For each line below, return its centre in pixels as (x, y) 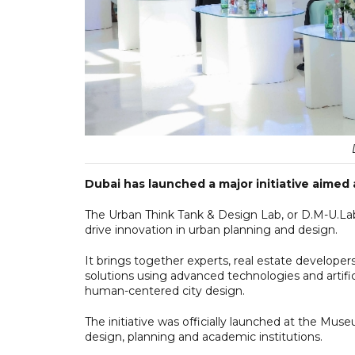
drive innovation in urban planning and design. (211, 229)
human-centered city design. (165, 290)
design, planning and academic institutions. (204, 336)
